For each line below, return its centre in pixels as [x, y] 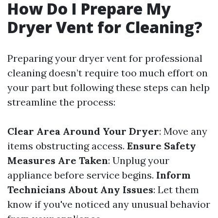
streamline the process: [61, 102]
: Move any [183, 131]
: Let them [176, 190]
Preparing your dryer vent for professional [105, 58]
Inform [173, 175]
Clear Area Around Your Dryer [83, 131]
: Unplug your [139, 161]
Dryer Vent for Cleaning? [105, 27]
